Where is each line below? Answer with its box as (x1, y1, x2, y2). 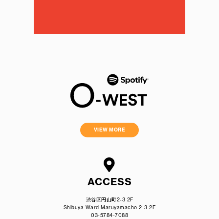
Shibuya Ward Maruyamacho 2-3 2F (63, 204, 156, 211)
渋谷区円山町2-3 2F (86, 197, 133, 203)
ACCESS (87, 175, 132, 188)
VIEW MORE (93, 127, 126, 133)
